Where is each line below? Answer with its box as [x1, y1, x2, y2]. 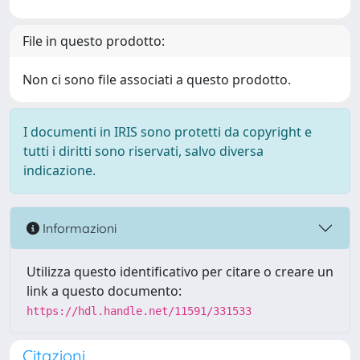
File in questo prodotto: [22, 32, 165, 50]
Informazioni [39, 219, 117, 236]
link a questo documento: [27, 282, 182, 300]
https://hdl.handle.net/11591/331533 [27, 305, 252, 317]
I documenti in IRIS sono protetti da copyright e [23, 123, 312, 141]
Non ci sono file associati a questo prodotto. [22, 71, 291, 88]
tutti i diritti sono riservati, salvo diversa [23, 142, 264, 160]
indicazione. [23, 162, 96, 179]
